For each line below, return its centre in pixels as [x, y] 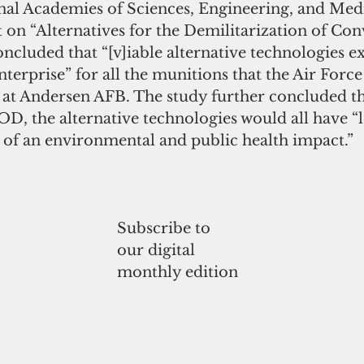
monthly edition [178, 273]
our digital [156, 251]
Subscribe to [164, 229]
